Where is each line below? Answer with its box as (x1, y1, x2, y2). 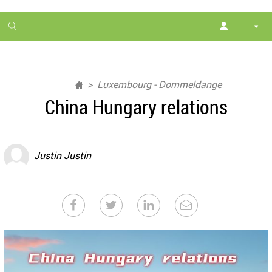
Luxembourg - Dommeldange (97, 78, 222, 91)
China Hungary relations (44, 93, 228, 120)
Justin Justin (34, 149, 91, 163)
